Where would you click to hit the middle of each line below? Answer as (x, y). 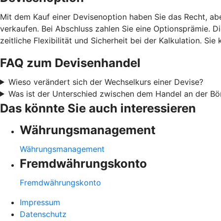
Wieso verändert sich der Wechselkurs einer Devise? (106, 82)
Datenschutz (43, 214)
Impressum (40, 202)
